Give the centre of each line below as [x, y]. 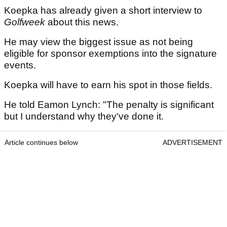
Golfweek [25, 22]
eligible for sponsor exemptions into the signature [110, 54]
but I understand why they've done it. [85, 117]
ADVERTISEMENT [193, 143]
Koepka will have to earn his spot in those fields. [109, 85]
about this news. [83, 22]
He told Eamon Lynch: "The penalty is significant [109, 105]
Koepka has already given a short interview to [103, 11]
